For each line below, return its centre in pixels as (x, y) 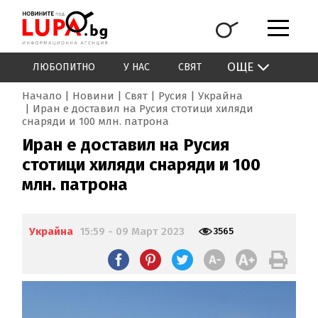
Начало (42, 96)
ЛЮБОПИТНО (64, 67)
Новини (94, 96)
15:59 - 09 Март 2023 (133, 232)
